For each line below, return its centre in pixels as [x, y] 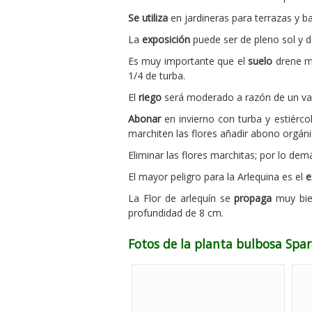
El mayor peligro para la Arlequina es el [217, 176]
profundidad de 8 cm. [176, 212]
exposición [166, 39]
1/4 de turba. [157, 75]
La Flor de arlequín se [181, 198]
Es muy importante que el [188, 61]
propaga [253, 198]
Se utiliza [148, 17]
